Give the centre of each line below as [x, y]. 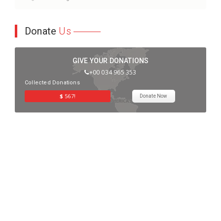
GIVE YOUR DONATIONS [110, 61]
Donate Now [153, 96]
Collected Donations [52, 83]
